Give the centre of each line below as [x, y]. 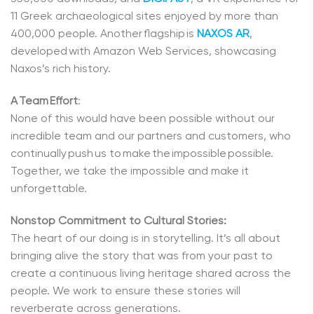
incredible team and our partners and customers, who [151, 137]
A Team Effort [44, 102]
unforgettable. [49, 190]
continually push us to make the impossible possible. [142, 155]
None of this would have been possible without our [143, 120]
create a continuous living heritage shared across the [151, 274]
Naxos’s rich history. [61, 70]
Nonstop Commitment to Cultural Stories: [118, 221]
